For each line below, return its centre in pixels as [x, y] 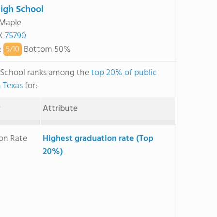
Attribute [60, 109]
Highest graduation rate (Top [98, 139]
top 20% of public [124, 73]
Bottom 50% [46, 49]
